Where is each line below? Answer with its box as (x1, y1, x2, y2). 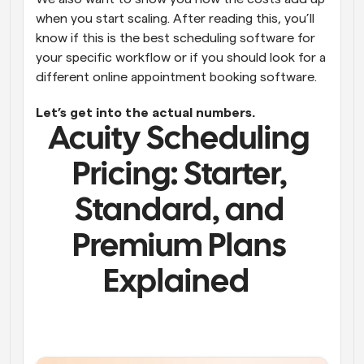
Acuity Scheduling (49, 125, 310, 155)
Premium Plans (72, 232, 286, 262)
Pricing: (71, 161, 184, 191)
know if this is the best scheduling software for (36, 32, 315, 45)
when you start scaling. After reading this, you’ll (36, 12, 314, 25)
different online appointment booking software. (36, 71, 320, 84)
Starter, (183, 161, 287, 191)
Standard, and (74, 197, 284, 227)
